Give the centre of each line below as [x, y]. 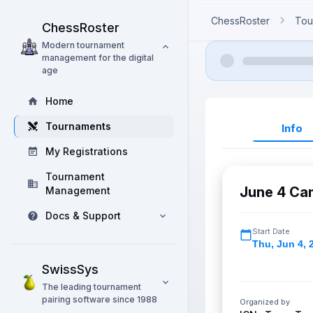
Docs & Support [83, 216]
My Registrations [87, 151]
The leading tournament [92, 287]
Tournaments [78, 126]
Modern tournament [83, 45]
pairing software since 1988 [100, 299]
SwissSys [70, 269]
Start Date [271, 231]
